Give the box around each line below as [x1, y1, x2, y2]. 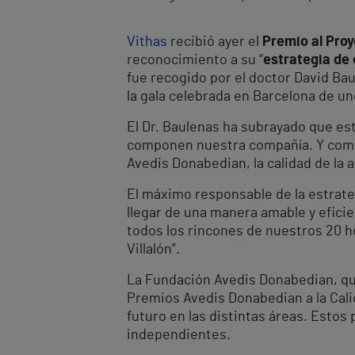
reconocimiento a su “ [127, 52, 263, 67]
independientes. [127, 327, 231, 342]
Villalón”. [127, 242, 180, 257]
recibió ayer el [167, 34, 262, 49]
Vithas [127, 34, 167, 49]
